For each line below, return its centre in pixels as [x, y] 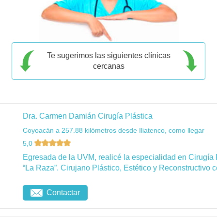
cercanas [108, 66]
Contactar [63, 193]
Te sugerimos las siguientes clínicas [108, 55]
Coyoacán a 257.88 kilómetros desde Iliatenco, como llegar [114, 130]
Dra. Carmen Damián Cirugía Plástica [88, 116]
